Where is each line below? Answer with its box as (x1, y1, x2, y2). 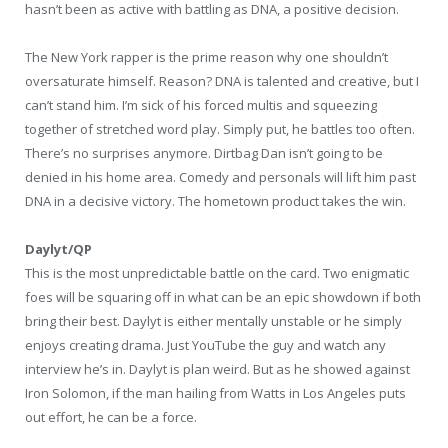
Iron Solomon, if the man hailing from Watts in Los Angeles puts (25, 384, 406, 403)
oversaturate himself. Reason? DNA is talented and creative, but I (25, 71, 419, 90)
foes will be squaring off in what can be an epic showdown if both (25, 288, 421, 307)
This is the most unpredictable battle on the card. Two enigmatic (25, 264, 409, 283)
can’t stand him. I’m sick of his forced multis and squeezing (25, 95, 377, 114)
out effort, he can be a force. (25, 408, 197, 427)
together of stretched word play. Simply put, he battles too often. (25, 119, 415, 138)
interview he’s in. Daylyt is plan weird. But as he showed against (25, 360, 410, 379)
